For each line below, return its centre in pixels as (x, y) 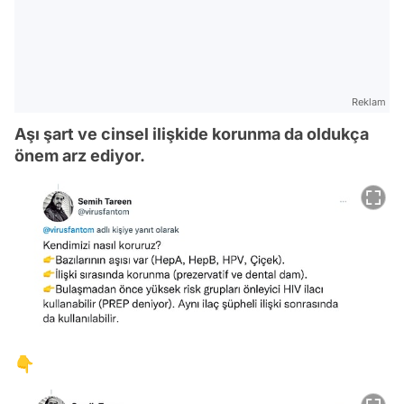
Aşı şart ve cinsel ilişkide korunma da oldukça (192, 134)
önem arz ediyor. (80, 156)
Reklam (369, 102)
